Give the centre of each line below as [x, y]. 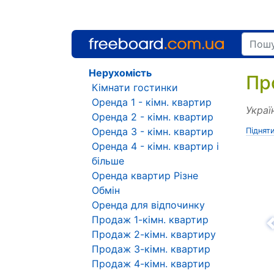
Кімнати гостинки [135, 87]
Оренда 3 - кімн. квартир [153, 131]
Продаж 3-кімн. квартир [151, 249]
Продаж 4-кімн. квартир [151, 264]
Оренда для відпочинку [148, 205]
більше [108, 161]
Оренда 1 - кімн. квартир [152, 102]
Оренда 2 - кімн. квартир [153, 117]
